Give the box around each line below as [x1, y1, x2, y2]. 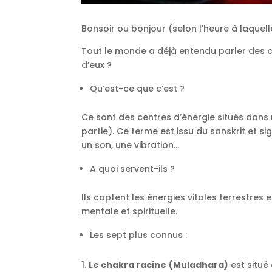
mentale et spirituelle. [81, 205, 178, 218]
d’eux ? [81, 59, 112, 72]
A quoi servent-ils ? [90, 163, 175, 175]
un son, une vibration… [81, 139, 180, 152]
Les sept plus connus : [90, 229, 188, 242]
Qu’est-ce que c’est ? [90, 83, 185, 95]
